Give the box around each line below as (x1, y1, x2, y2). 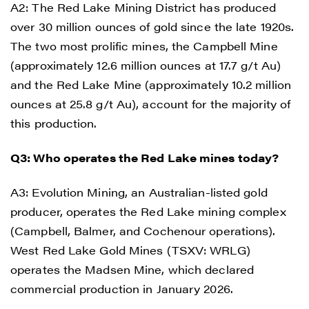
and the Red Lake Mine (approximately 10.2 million (10, 76, 291, 92)
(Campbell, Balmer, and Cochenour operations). (10, 222, 276, 239)
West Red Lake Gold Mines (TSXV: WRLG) (10, 241, 250, 258)
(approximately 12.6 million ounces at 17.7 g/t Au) (10, 57, 281, 73)
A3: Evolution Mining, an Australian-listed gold (10, 183, 268, 200)
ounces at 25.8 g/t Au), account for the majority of (10, 95, 291, 112)
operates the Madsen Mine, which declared (10, 261, 255, 277)
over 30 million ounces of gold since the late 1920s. (10, 18, 295, 34)
